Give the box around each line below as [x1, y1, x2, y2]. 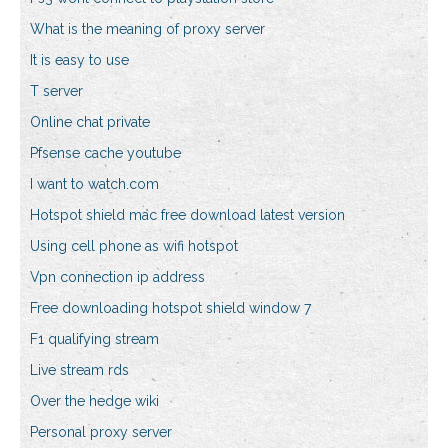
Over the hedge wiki [30, 393, 159, 410]
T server [30, 83, 83, 100]
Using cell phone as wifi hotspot [30, 238, 238, 255]
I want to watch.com [30, 176, 159, 193]
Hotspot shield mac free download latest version [30, 207, 345, 224]
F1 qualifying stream [30, 331, 159, 348]
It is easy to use [30, 52, 129, 69]
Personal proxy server [30, 424, 172, 441]
